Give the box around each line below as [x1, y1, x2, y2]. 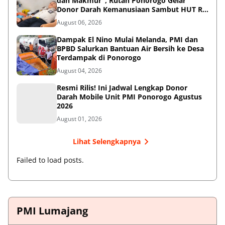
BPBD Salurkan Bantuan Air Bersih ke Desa [57, 43, 204, 53]
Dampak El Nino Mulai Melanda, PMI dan [57, 34, 198, 44]
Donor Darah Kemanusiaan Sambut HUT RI [57, 4, 205, 14]
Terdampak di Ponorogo [57, 52, 141, 62]
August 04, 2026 [57, 66, 102, 75]
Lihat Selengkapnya [72, 137, 141, 147]
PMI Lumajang [17, 203, 88, 217]
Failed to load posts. [17, 155, 84, 165]
